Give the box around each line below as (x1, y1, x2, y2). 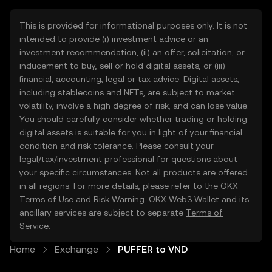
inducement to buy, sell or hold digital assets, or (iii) (19, 61, 225, 70)
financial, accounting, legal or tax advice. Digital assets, (19, 74, 239, 84)
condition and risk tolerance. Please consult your (19, 141, 214, 151)
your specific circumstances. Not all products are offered (19, 168, 248, 177)
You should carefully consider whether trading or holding (19, 114, 247, 124)
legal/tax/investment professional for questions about (19, 154, 237, 164)
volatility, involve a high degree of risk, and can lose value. (19, 101, 249, 110)
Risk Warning (93, 194, 144, 204)
